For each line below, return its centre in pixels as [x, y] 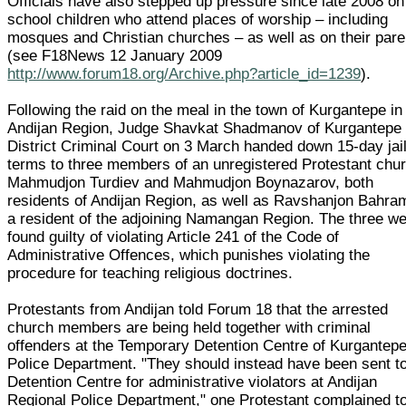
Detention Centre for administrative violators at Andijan [193, 382]
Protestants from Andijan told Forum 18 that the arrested [198, 309]
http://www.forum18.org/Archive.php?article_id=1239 [184, 73]
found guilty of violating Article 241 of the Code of [174, 237]
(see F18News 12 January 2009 [115, 55]
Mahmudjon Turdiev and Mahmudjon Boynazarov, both [191, 182]
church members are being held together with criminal [189, 327]
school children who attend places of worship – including [198, 19]
